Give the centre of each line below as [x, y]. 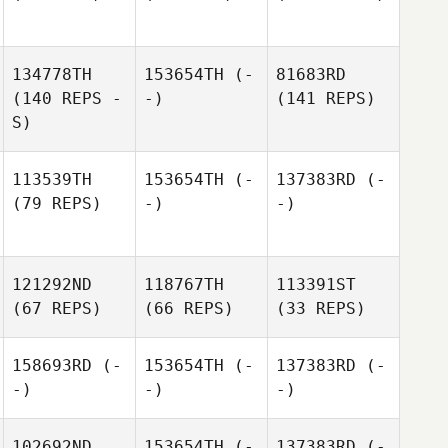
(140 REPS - [67, 98]
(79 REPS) [57, 203]
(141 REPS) [326, 98]
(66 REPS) [189, 308]
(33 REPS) [321, 308]
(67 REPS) [57, 308]
